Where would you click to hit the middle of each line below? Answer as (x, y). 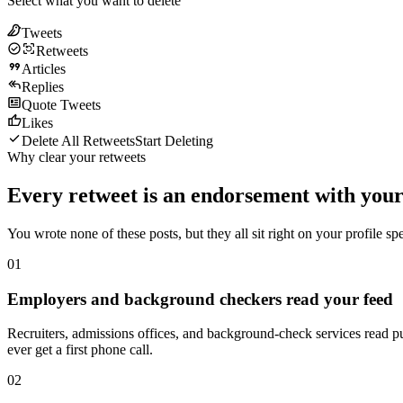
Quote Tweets (61, 104)
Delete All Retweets (78, 140)
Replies (43, 86)
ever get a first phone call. (80, 350)
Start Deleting (174, 140)
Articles (44, 68)
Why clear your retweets (76, 157)
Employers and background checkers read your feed (200, 299)
